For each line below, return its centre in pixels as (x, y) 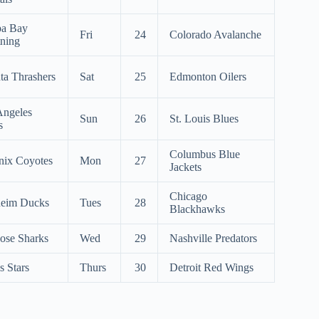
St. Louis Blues (204, 119)
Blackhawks (197, 209)
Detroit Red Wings (211, 267)
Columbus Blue (205, 154)
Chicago (188, 196)
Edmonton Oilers (208, 77)
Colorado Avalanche (215, 35)
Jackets (185, 167)
